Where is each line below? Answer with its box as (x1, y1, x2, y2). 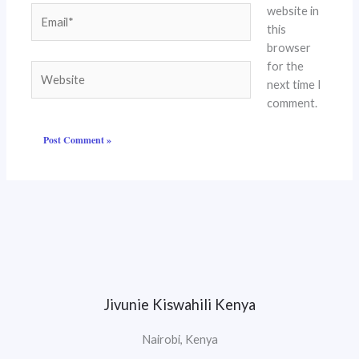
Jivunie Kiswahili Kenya (103, 295, 256, 313)
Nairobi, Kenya (141, 332, 218, 346)
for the (266, 58, 304, 73)
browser (266, 40, 311, 54)
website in (266, 3, 319, 18)
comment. (266, 95, 317, 110)
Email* (30, 5, 64, 19)
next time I (266, 77, 321, 91)
